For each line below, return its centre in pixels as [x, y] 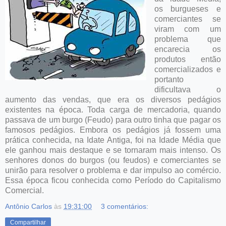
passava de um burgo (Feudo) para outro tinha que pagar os [113, 120]
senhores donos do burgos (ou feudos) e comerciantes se [113, 160]
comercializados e [187, 69]
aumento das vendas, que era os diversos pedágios [113, 99]
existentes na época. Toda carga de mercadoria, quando [113, 109]
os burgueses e [187, 9]
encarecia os [187, 49]
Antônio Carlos [29, 206]
